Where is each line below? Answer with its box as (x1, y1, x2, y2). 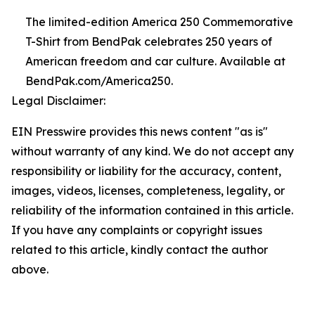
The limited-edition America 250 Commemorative (25, 15, 293, 29)
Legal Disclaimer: (11, 94, 105, 108)
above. (11, 262, 49, 276)
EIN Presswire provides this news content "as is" (11, 124, 268, 139)
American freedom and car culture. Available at (25, 54, 285, 68)
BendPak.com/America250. (25, 74, 173, 88)
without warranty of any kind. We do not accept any (11, 144, 294, 158)
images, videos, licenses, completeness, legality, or (11, 184, 285, 198)
